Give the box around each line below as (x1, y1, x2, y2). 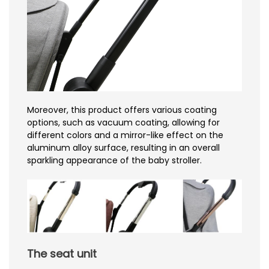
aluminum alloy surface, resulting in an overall (27, 141, 220, 154)
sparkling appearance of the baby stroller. (27, 154, 202, 166)
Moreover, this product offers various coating (27, 103, 217, 116)
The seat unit (27, 246, 97, 261)
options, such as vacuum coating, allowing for (27, 116, 220, 128)
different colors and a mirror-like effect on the (27, 128, 223, 141)
